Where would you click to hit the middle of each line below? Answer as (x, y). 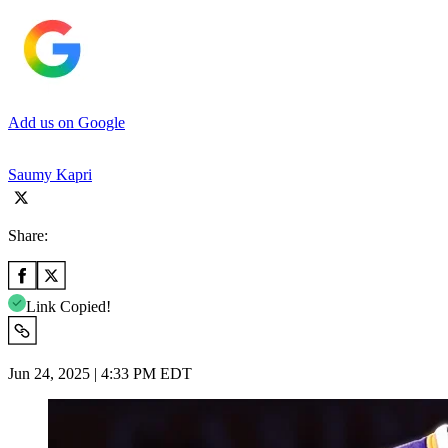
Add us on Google (66, 122)
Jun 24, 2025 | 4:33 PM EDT (100, 373)
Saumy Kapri (50, 174)
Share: (28, 235)
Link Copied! (68, 306)
